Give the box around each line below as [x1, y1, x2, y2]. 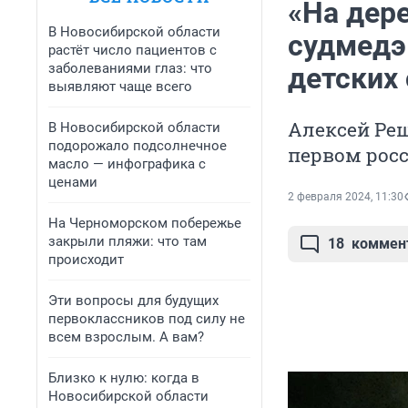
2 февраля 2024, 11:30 [288, 190, 403, 204]
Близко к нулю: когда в [48, 370, 199, 386]
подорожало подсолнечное [48, 138, 227, 154]
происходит [48, 251, 124, 268]
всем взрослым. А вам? [48, 329, 204, 345]
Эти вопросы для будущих [48, 292, 219, 309]
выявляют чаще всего [48, 78, 192, 95]
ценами [48, 174, 97, 190]
